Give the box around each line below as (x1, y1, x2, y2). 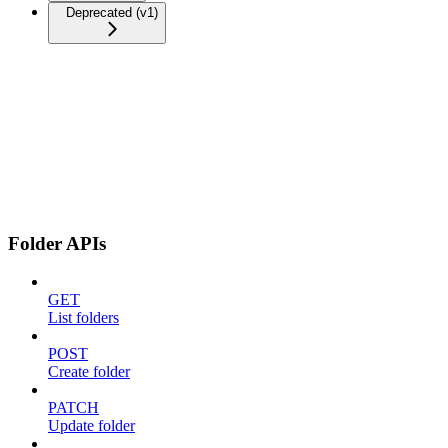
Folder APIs (8, 232, 106, 254)
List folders (48, 309, 119, 327)
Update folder (48, 417, 135, 435)
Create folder (48, 363, 130, 381)
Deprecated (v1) (66, 4, 158, 20)
